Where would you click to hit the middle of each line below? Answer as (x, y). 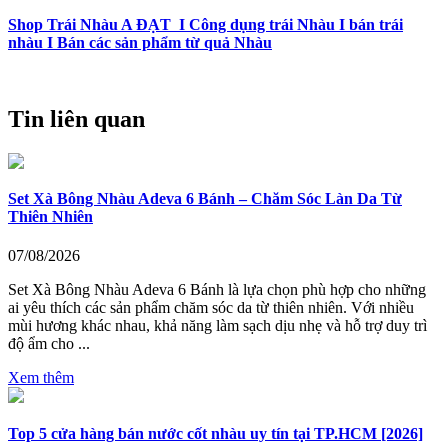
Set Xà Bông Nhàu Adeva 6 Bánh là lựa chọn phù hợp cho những (217, 290)
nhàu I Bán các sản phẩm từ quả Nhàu (140, 42)
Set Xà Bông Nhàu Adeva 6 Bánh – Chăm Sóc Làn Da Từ (205, 199)
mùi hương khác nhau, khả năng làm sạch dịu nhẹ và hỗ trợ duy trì (217, 326)
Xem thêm (41, 378)
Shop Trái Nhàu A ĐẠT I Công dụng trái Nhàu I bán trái (205, 24)
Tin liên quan (76, 118)
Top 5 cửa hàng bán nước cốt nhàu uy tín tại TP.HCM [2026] (215, 433)
